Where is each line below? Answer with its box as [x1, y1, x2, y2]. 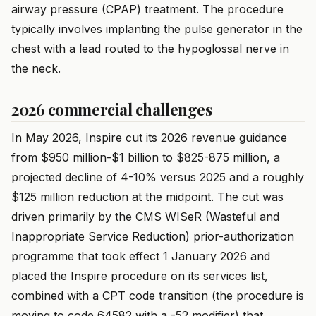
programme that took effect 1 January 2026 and [11, 249, 270, 264]
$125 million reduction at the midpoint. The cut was [11, 190, 284, 205]
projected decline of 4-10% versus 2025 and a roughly [11, 170, 304, 185]
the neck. [11, 61, 61, 76]
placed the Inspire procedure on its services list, [11, 269, 268, 284]
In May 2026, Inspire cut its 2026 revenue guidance [11, 130, 287, 145]
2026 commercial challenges [11, 99, 212, 121]
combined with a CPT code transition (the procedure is [11, 288, 304, 303]
